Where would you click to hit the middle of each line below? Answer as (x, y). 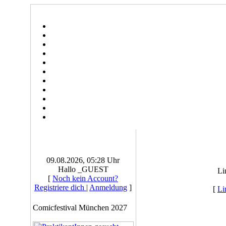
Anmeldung (108, 187)
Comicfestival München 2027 (80, 208)
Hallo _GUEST (83, 169)
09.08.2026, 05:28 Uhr (83, 160)
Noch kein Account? (85, 178)
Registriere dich (60, 187)
